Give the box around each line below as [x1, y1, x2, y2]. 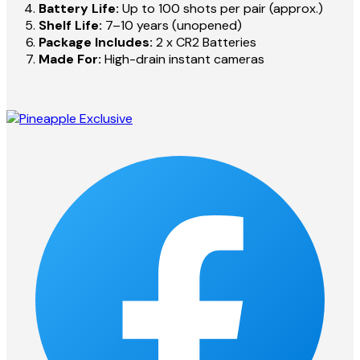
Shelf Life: [39, 17, 102, 35]
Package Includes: [39, 34, 153, 51]
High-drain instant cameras [101, 51, 264, 68]
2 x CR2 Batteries [153, 34, 256, 51]
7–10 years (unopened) [102, 17, 242, 35]
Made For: [39, 51, 101, 68]
